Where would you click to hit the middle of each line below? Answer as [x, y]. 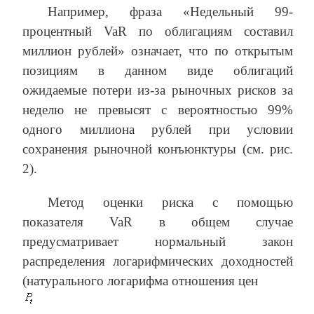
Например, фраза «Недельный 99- [170, 11]
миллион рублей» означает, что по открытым [158, 50]
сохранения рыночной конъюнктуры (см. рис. [158, 149]
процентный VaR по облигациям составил [158, 31]
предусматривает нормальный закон [158, 241]
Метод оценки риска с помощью [170, 202]
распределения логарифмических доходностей [158, 261]
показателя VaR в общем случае [158, 221]
